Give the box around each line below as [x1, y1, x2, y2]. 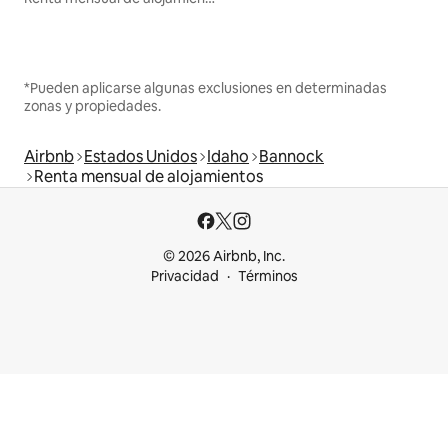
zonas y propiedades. [24, 97, 161, 116]
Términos [237, 267, 298, 286]
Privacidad [150, 267, 219, 286]
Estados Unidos [84, 146, 197, 168]
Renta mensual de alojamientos [34, 166, 263, 188]
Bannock [259, 146, 324, 168]
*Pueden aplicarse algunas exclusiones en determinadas [24, 79, 387, 98]
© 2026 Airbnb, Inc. [163, 247, 285, 266]
